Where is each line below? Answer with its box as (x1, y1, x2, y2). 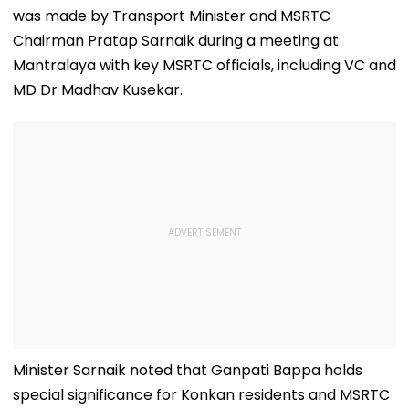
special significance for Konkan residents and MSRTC (13, 383, 390, 405)
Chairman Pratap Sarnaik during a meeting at (13, 29, 339, 51)
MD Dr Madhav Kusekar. (13, 79, 183, 100)
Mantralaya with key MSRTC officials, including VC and (13, 54, 396, 76)
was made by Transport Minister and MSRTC (13, 5, 330, 26)
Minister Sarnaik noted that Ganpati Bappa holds (13, 359, 362, 381)
